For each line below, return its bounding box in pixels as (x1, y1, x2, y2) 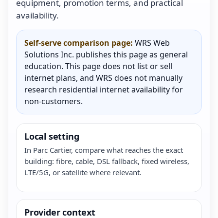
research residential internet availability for (24, 84, 183, 95)
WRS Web (133, 37, 170, 48)
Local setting (24, 130, 79, 142)
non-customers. (24, 95, 83, 107)
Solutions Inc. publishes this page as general (24, 49, 188, 60)
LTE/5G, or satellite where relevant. (24, 167, 142, 177)
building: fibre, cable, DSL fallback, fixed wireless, (24, 156, 189, 166)
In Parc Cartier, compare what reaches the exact (24, 145, 183, 155)
